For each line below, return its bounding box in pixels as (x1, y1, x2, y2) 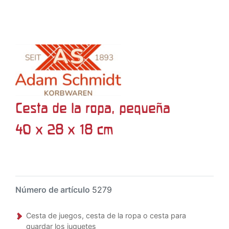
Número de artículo (15, 185, 92, 195)
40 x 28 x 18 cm (15, 122, 113, 137)
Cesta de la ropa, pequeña (15, 100, 170, 116)
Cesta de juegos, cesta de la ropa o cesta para (26, 211, 186, 220)
